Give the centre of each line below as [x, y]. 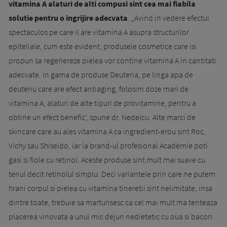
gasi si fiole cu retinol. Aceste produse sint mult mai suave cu [107, 159]
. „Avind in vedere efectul [168, 17]
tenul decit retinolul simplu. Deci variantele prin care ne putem [112, 174]
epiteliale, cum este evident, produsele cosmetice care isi [103, 46]
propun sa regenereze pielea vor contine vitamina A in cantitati [112, 60]
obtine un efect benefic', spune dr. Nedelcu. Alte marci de [102, 117]
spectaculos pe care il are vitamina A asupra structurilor [99, 32]
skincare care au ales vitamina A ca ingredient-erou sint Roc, [107, 131]
